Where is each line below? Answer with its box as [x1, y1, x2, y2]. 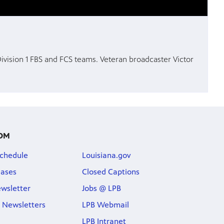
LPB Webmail [81, 200, 129, 210]
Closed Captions [81, 167, 139, 177]
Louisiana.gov [81, 150, 131, 160]
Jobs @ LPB [81, 183, 121, 193]
